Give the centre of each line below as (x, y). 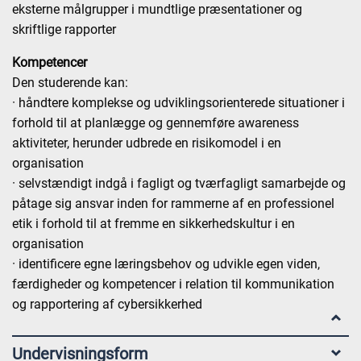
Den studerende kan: (70, 83)
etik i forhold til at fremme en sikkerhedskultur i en (154, 224)
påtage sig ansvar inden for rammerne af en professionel (173, 203)
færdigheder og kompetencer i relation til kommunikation (173, 284)
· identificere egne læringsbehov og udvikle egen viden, (166, 264)
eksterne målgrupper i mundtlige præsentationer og (157, 9)
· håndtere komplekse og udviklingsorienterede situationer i (178, 103)
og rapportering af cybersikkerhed (107, 304)
